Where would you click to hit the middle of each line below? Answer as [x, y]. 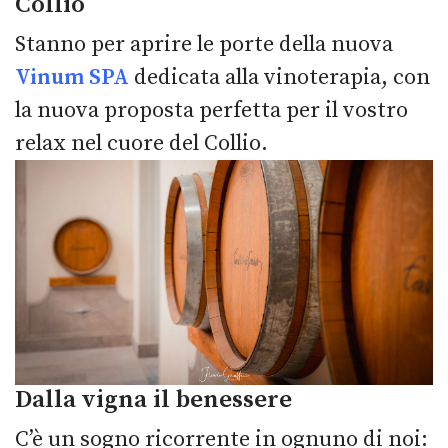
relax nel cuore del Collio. [141, 143]
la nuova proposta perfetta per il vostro [211, 110]
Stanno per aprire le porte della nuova [204, 44]
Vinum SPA [72, 77]
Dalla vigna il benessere [153, 400]
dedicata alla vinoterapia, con [279, 77]
